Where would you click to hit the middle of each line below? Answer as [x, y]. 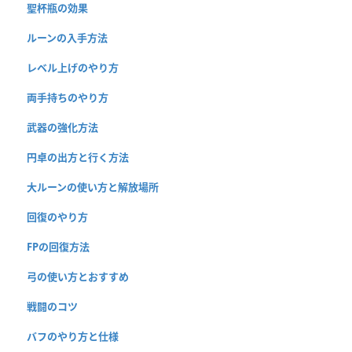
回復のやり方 [57, 216]
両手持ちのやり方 [68, 97]
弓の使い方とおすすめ [78, 276]
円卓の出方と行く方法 [78, 157]
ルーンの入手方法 [67, 37]
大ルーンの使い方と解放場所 [93, 187]
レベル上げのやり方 [73, 67]
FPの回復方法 [58, 246]
